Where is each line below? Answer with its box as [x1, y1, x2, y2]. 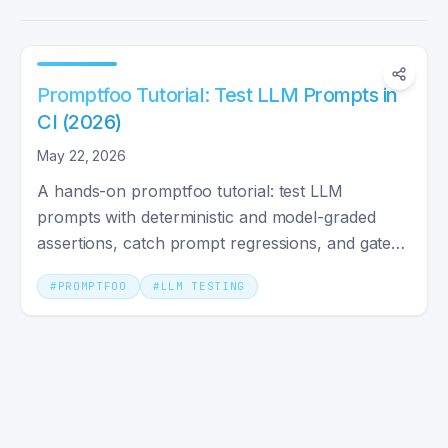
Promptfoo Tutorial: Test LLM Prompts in [37, 83, 398, 107]
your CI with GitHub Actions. [37, 259, 252, 279]
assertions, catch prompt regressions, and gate [37, 233, 392, 253]
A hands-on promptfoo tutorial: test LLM [37, 181, 343, 201]
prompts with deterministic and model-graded [37, 207, 376, 227]
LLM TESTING [160, 279, 245, 293]
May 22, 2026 [37, 147, 127, 164]
